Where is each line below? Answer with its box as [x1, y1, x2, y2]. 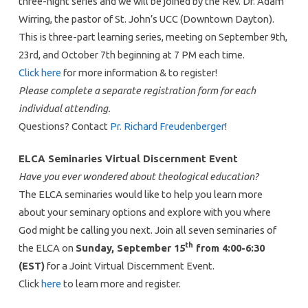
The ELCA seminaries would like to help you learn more [18, 188, 263, 200]
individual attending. [18, 102, 111, 114]
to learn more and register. [60, 277, 181, 289]
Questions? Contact [18, 120, 110, 132]
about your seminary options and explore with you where [18, 206, 271, 218]
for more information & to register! [60, 66, 217, 78]
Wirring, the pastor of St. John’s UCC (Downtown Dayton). [18, 12, 274, 25]
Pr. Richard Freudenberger [109, 120, 225, 132]
